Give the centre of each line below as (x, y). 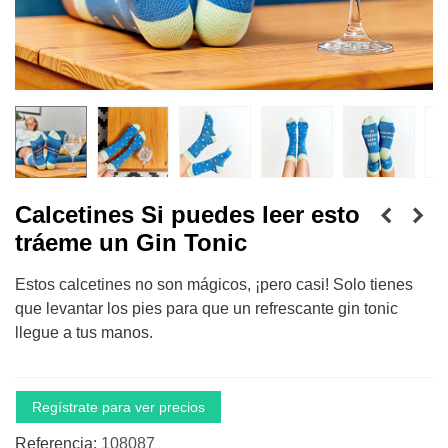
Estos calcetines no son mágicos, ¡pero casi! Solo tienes (214, 284)
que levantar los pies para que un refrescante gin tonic (206, 308)
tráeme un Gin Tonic (131, 242)
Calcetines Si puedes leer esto (187, 214)
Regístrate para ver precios (118, 407)
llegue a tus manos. (84, 332)
